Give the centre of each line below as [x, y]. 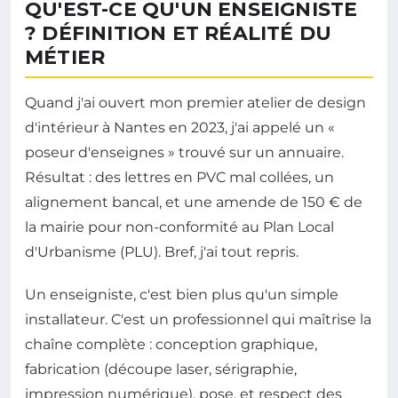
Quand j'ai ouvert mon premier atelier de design [195, 102]
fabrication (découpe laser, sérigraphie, [161, 369]
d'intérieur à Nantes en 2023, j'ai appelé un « [180, 127]
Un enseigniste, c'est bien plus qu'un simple [182, 294]
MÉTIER [65, 57]
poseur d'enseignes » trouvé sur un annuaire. [184, 152]
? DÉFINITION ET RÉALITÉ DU [179, 33]
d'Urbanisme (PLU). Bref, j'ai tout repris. [162, 251]
